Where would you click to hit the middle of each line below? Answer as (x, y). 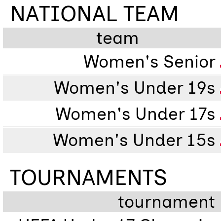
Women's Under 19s (137, 88)
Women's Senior (152, 62)
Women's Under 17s (138, 114)
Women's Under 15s (136, 140)
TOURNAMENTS (89, 177)
